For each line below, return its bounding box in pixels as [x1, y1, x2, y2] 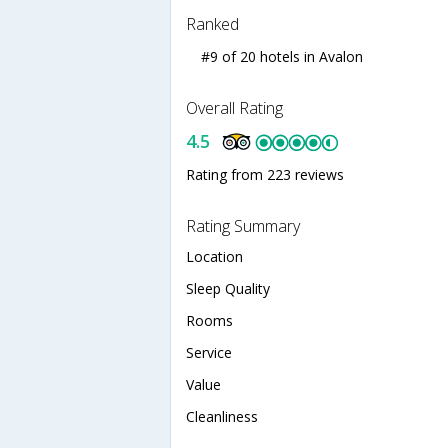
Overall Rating [186, 97, 283, 120]
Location [186, 247, 243, 267]
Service [186, 343, 232, 363]
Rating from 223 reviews [186, 165, 344, 185]
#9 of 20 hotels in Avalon [201, 47, 363, 67]
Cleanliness [186, 407, 258, 427]
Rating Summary [186, 215, 300, 238]
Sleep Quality [186, 279, 270, 299]
